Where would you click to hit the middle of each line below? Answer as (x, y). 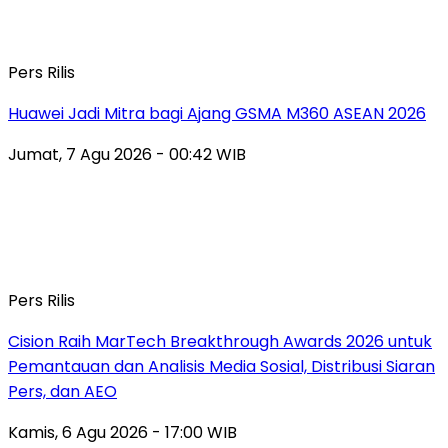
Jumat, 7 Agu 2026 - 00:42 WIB (127, 154)
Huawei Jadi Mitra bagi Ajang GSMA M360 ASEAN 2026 (217, 113)
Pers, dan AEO (62, 391)
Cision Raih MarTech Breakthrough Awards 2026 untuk (220, 341)
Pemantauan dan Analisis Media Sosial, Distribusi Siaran (221, 366)
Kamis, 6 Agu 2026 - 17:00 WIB (122, 432)
